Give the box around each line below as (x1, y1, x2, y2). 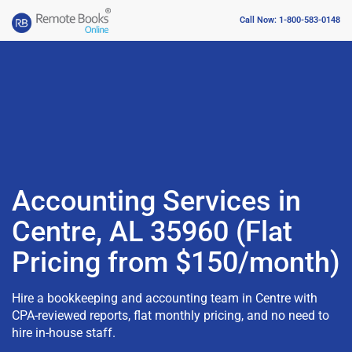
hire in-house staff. (12, 325, 115, 340)
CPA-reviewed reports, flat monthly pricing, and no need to (12, 308, 329, 323)
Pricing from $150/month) (12, 246, 340, 279)
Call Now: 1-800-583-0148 (240, 15, 340, 26)
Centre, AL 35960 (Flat (12, 215, 292, 248)
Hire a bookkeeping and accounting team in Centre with (12, 291, 317, 306)
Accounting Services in (12, 185, 301, 218)
